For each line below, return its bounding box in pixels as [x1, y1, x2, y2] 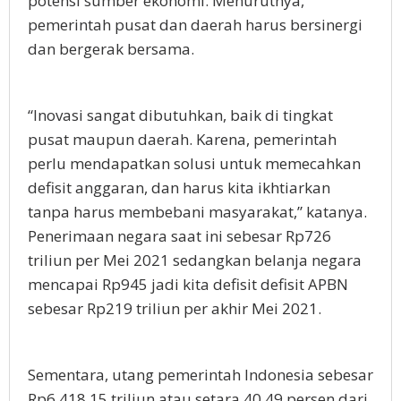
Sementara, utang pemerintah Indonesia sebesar [28, 364, 373, 386]
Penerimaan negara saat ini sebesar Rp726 [28, 226, 331, 247]
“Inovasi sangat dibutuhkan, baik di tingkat [28, 105, 333, 126]
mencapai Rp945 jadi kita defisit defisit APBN [28, 274, 348, 295]
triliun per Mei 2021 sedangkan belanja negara [28, 250, 362, 271]
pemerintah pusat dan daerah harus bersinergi [28, 14, 363, 36]
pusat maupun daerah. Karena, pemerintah [28, 129, 337, 150]
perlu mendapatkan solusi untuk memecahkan [28, 153, 361, 175]
